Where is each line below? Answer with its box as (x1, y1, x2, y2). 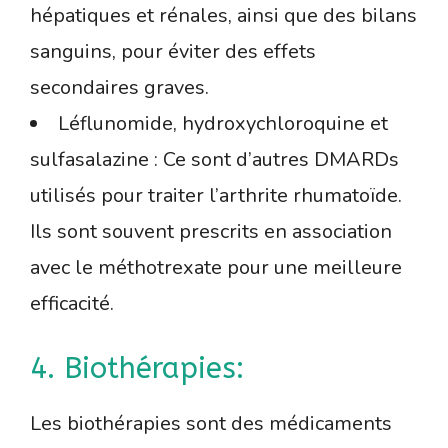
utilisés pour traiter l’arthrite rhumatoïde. (30, 182, 402, 210)
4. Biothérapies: (30, 351, 244, 387)
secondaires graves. (30, 74, 209, 102)
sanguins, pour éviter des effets (30, 38, 316, 66)
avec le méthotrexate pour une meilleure (30, 254, 402, 282)
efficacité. (30, 290, 114, 318)
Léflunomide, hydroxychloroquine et (58, 110, 388, 138)
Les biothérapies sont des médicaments (30, 410, 392, 438)
